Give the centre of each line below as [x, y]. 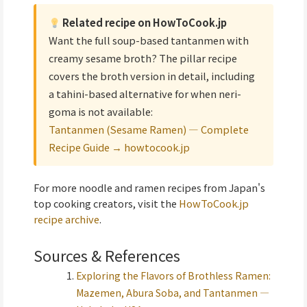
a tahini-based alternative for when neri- [145, 94]
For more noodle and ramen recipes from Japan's [149, 188]
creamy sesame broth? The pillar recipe [143, 58]
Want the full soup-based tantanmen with [149, 40]
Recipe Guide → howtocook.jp [119, 147]
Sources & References [107, 255]
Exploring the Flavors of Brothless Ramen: [173, 275]
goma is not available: [101, 112]
